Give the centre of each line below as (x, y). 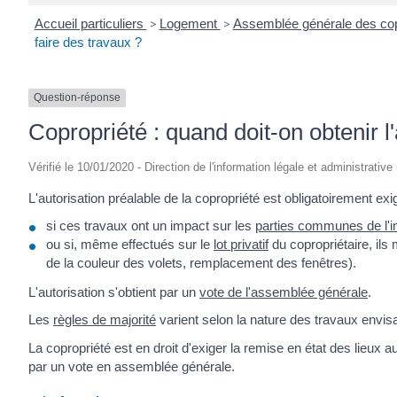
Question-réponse (77, 98)
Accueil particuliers (90, 24)
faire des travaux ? (88, 43)
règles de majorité (105, 320)
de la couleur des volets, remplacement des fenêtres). (201, 263)
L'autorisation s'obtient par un (114, 292)
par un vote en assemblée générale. (132, 366)
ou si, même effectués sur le (130, 245)
